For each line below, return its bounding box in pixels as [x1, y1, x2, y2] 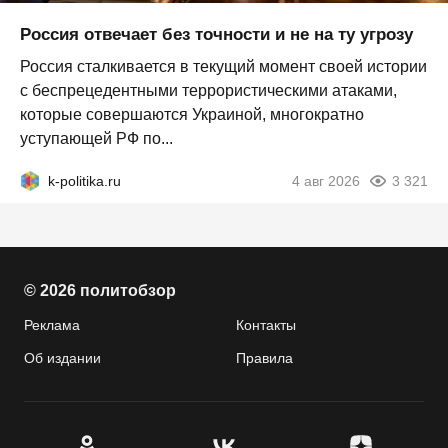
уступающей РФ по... [20, 129, 173, 147]
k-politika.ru [48, 172, 121, 189]
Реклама [24, 317, 80, 333]
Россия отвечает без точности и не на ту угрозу [20, 24, 413, 44]
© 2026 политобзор [24, 282, 176, 299]
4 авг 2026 [292, 172, 360, 189]
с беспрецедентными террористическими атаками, [20, 81, 397, 99]
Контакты [236, 317, 296, 333]
